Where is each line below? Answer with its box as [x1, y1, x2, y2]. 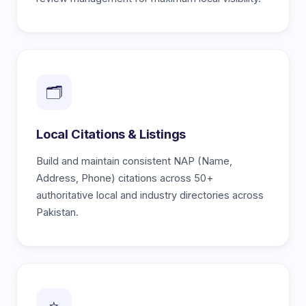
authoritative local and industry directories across [36, 189, 264, 202]
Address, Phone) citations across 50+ [36, 172, 213, 185]
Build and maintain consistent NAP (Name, [36, 155, 232, 168]
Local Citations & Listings [36, 126, 186, 142]
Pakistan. [36, 206, 79, 219]
